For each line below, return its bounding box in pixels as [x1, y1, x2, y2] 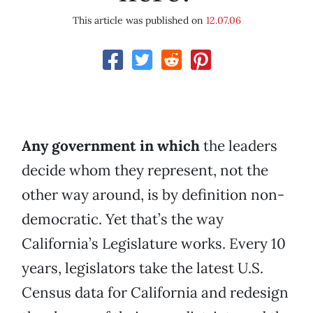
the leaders [200, 136, 277, 156]
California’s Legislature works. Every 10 [22, 234, 286, 254]
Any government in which [22, 136, 200, 156]
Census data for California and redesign [22, 283, 289, 303]
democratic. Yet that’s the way [22, 210, 224, 229]
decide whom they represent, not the [22, 161, 268, 180]
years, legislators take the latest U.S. [22, 259, 263, 278]
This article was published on [72, 14, 206, 27]
